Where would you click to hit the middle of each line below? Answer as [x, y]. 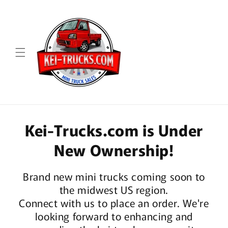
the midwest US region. [114, 190]
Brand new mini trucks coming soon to [114, 176]
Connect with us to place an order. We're [114, 203]
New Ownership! [114, 150]
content [30, 16]
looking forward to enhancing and [114, 216]
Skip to [28, 7]
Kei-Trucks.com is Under [114, 130]
